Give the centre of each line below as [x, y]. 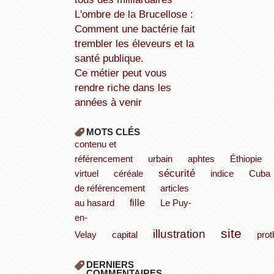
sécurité [176, 173]
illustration [179, 234]
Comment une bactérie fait [135, 29]
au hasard [94, 203]
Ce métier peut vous [78, 73]
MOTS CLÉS [113, 132]
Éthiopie [246, 159]
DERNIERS [110, 265]
